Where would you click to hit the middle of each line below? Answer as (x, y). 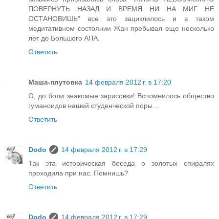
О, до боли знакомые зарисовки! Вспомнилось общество (121, 96)
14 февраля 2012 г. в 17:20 (128, 82)
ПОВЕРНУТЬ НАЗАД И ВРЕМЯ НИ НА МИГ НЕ (121, 9)
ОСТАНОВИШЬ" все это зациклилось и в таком (121, 18)
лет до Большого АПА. (64, 38)
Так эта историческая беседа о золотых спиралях (121, 163)
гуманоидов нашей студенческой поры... (93, 105)
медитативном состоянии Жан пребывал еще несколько (121, 28)
